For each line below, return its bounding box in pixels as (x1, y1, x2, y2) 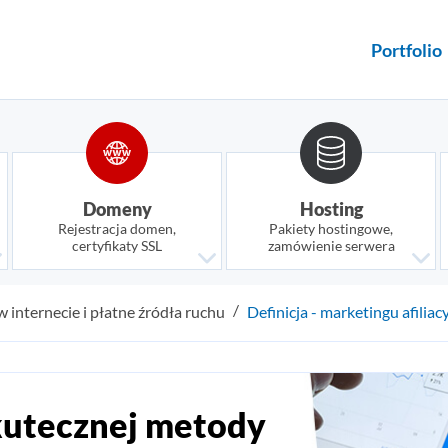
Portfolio (371, 38, 442, 61)
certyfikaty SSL (72, 237, 162, 254)
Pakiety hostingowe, (269, 220, 393, 237)
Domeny (82, 198, 152, 220)
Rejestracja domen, (58, 220, 176, 237)
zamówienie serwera (267, 237, 395, 254)
